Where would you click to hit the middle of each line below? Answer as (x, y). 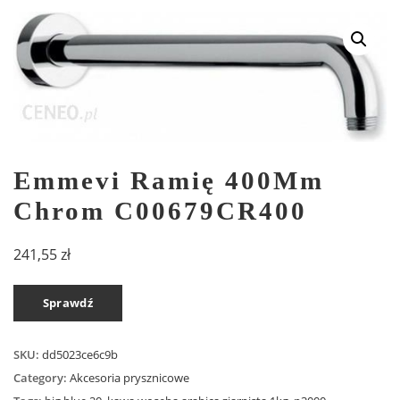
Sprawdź (68, 303)
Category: (42, 378)
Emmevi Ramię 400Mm (169, 180)
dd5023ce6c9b (80, 355)
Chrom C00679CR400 (160, 210)
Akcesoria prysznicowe (129, 378)
